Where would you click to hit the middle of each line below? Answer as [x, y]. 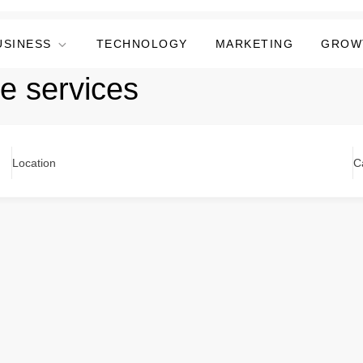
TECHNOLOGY [142, 44]
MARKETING [254, 44]
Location [34, 163]
